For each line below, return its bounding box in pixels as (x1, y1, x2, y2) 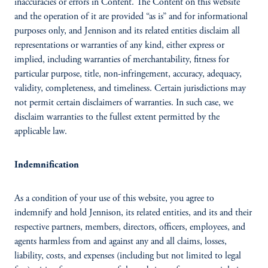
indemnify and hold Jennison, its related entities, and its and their (14, 208, 252, 218)
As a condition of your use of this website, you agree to (14, 194, 214, 203)
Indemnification (14, 160, 79, 170)
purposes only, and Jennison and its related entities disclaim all (14, 26, 240, 36)
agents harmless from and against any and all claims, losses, (14, 237, 227, 246)
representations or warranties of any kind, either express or (14, 41, 224, 50)
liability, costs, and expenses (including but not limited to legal (14, 251, 241, 261)
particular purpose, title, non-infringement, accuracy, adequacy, (14, 69, 242, 79)
